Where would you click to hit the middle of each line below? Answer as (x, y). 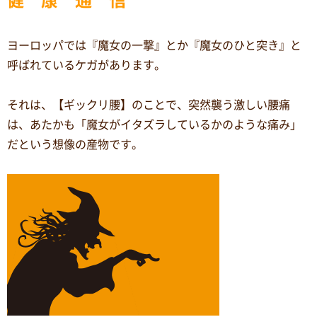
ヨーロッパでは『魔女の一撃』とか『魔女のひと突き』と (154, 45)
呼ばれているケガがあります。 (86, 65)
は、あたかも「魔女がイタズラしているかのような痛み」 (154, 124)
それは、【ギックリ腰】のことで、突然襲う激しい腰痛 (149, 104)
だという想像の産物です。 (75, 144)
